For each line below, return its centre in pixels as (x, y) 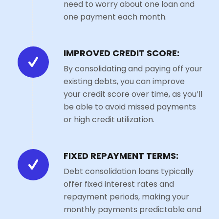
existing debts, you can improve (124, 81)
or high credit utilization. (109, 119)
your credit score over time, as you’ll (133, 94)
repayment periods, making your (126, 197)
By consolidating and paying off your (133, 68)
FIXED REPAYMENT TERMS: (121, 156)
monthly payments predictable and (132, 209)
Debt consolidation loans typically (128, 171)
